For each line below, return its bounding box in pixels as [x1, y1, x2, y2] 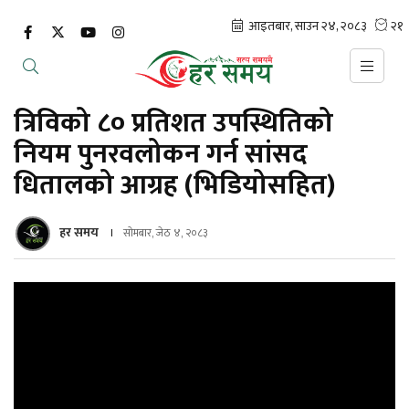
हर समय [59, 222, 99, 243]
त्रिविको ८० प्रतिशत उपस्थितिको [14, 100, 333, 146]
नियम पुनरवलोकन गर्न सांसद [14, 131, 307, 177]
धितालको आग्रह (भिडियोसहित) [14, 163, 335, 208]
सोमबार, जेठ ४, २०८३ [123, 224, 208, 242]
